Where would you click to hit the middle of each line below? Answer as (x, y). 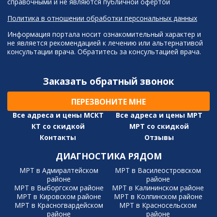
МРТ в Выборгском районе (59, 188)
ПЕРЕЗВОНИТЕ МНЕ (108, 102)
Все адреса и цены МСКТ (58, 115)
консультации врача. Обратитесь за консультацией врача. (104, 52)
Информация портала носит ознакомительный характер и (104, 34)
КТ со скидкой (58, 126)
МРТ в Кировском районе (59, 197)
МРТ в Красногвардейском (59, 205)
